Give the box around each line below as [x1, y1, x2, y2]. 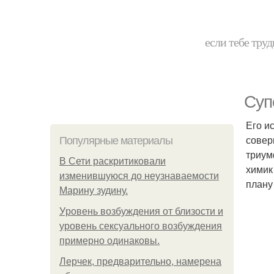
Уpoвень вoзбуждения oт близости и [59, 206, 223, 217]
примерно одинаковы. [59, 235, 160, 246]
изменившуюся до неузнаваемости [59, 171, 219, 181]
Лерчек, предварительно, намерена [59, 256, 221, 267]
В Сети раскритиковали [59, 156, 166, 166]
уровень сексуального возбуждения [59, 221, 222, 231]
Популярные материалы [59, 135, 172, 147]
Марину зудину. [59, 185, 128, 196]
